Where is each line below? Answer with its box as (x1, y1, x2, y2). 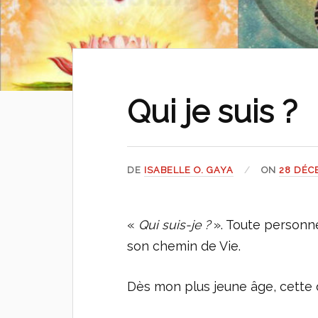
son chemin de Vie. (127, 238, 241, 253)
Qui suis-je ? (138, 217, 211, 232)
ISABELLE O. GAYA (144, 165, 234, 175)
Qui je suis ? (127, 93, 298, 130)
